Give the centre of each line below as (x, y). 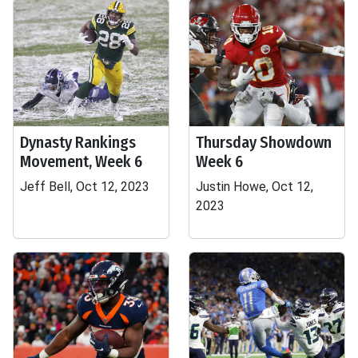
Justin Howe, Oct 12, (255, 187)
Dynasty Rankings (78, 142)
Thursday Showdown (264, 142)
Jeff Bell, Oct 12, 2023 (85, 187)
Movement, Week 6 (81, 161)
